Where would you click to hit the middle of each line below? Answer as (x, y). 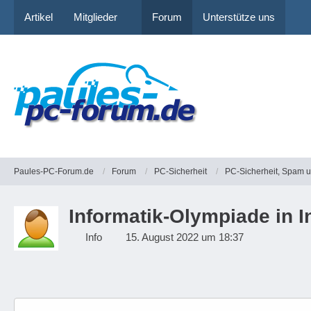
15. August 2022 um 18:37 (185, 237)
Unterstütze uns (239, 17)
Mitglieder (95, 17)
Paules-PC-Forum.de (54, 171)
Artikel (39, 17)
